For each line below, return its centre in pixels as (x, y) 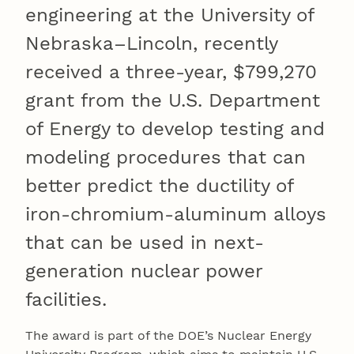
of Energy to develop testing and (175, 129)
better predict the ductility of (159, 186)
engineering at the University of (169, 15)
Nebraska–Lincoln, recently (151, 44)
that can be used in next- (145, 243)
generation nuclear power (144, 271)
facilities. (66, 300)
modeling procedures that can (166, 158)
